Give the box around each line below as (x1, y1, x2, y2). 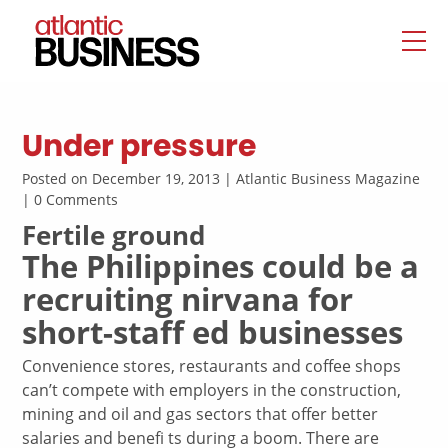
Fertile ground (22, 218, 206, 254)
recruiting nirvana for (22, 278, 354, 321)
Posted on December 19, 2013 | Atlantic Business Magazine (22, 169, 421, 188)
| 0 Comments (22, 190, 119, 209)
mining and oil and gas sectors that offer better (22, 403, 379, 426)
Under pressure (22, 125, 257, 167)
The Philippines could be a (22, 245, 420, 288)
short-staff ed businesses (22, 311, 404, 354)
